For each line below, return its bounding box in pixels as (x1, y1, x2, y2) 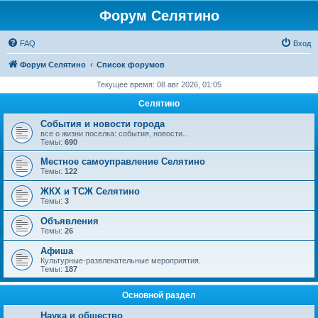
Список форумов (97, 60, 165, 69)
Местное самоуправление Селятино (40, 156, 205, 167)
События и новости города (40, 119, 165, 129)
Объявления (40, 216, 99, 226)
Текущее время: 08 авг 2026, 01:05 (97, 80, 221, 89)
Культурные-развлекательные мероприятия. (40, 256, 201, 265)
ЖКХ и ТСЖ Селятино (40, 186, 140, 197)
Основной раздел (122, 290, 196, 300)
